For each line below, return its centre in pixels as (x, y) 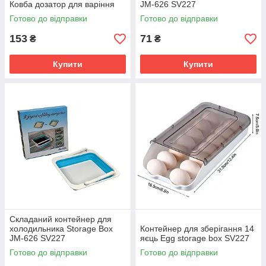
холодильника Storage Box (61, 229)
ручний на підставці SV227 (61, 14)
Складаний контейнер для (61, 219)
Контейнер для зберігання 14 (197, 229)
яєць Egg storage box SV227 (195, 238)
